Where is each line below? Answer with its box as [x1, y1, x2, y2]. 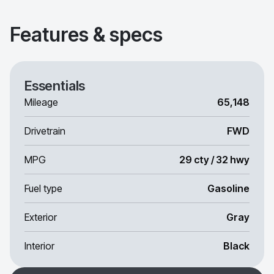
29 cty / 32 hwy [179, 154, 250, 166]
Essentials [24, 78, 86, 94]
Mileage [24, 96, 58, 108]
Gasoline [207, 182, 250, 194]
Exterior [24, 211, 57, 223]
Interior [24, 240, 54, 252]
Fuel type [24, 182, 62, 194]
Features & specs [10, 23, 163, 46]
